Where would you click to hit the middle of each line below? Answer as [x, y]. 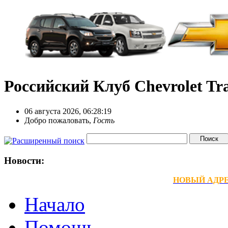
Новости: [24, 160]
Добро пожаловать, [59, 120]
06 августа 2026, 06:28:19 [68, 111]
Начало [55, 205]
